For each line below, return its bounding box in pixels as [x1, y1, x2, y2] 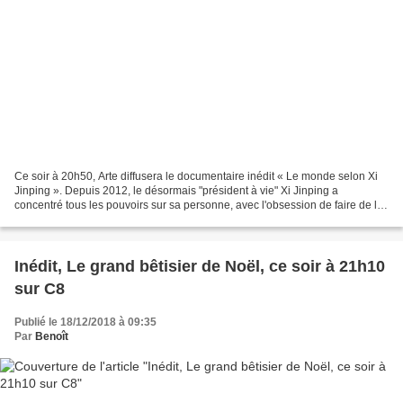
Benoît [35, 330, 68, 344]
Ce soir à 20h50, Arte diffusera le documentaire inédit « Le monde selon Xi [14, 170, 378, 184]
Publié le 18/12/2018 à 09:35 [14, 316, 157, 329]
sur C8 [14, 280, 65, 299]
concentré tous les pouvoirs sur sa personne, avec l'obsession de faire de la [14, 199, 383, 212]
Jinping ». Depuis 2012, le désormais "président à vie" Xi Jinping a [14, 184, 338, 198]
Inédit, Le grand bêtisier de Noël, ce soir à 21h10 [14, 257, 385, 276]
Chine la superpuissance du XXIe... [14, 213, 186, 227]
